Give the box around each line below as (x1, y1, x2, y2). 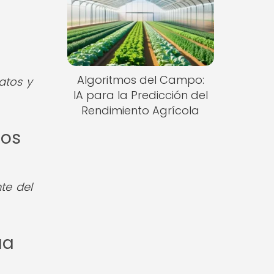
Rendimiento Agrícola (81, 103, 200, 119)
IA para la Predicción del (73, 87, 208, 103)
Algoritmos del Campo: (76, 72, 204, 88)
